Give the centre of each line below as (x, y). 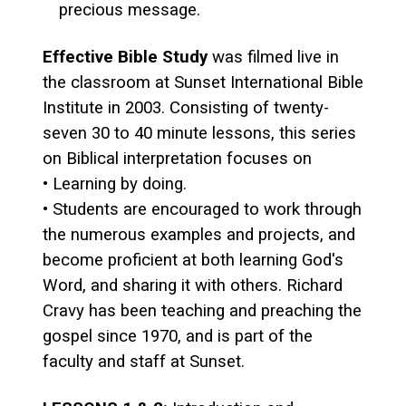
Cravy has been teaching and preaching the (202, 310)
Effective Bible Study (125, 57)
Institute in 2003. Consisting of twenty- (186, 107)
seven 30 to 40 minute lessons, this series (199, 133)
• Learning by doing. (115, 184)
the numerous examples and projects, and (199, 234)
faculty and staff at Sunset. (144, 361)
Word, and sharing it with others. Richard (193, 285)
